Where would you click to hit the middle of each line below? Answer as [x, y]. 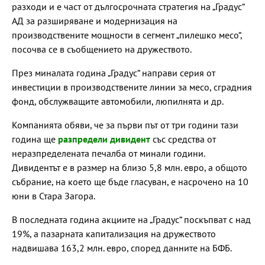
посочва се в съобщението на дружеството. [102, 49]
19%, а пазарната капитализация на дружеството [114, 233]
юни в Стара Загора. [54, 195]
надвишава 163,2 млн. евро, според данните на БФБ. [122, 248]
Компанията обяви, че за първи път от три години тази [125, 125]
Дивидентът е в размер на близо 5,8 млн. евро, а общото [130, 167]
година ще [35, 139]
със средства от [183, 139]
